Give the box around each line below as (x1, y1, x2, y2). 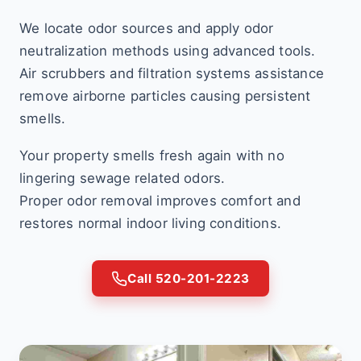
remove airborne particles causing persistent (19, 88, 311, 104)
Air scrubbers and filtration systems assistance (19, 65, 324, 81)
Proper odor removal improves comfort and (19, 193, 301, 209)
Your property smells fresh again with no (19, 147, 284, 164)
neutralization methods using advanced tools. (19, 43, 316, 59)
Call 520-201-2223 (127, 271, 250, 286)
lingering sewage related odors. (19, 170, 226, 186)
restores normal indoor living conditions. (19, 215, 281, 231)
